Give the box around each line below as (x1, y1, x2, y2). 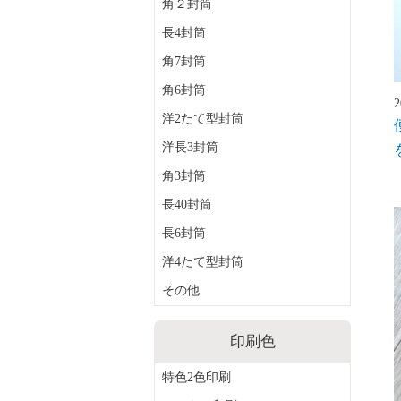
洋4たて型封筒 (162, 255, 243, 269)
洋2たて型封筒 (162, 112, 243, 125)
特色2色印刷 (162, 371, 231, 384)
